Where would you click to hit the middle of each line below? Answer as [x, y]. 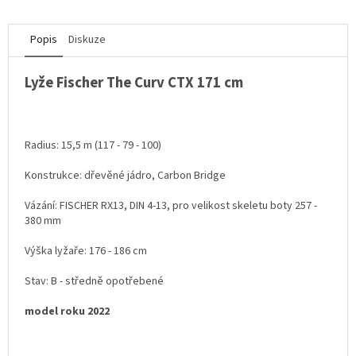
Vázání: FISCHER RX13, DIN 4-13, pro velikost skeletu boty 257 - [171, 206]
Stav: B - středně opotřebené [94, 281]
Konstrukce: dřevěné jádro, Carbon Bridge [125, 176]
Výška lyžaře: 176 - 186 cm [86, 251]
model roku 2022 [67, 311]
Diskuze [87, 40]
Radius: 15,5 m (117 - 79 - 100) [93, 145]
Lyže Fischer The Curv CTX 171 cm [134, 83]
